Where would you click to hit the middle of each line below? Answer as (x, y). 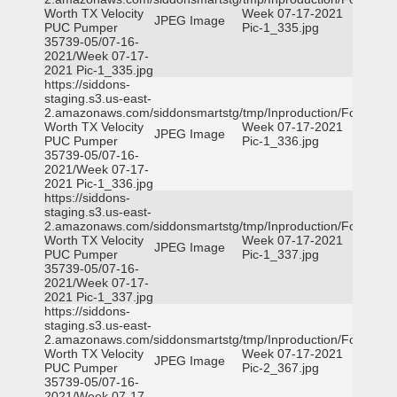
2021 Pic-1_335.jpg (99, 70)
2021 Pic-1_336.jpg (99, 183)
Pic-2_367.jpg (280, 368)
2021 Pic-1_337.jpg (99, 297)
